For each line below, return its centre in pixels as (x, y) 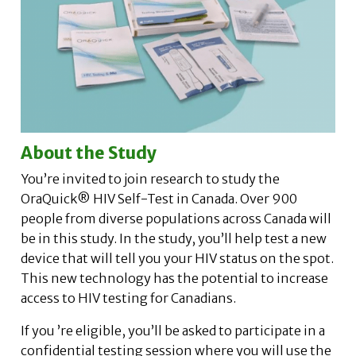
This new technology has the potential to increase (174, 278)
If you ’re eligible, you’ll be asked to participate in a (172, 330)
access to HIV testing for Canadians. (128, 298)
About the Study (88, 153)
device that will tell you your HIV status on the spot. (177, 258)
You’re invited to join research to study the (150, 178)
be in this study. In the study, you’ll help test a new (173, 238)
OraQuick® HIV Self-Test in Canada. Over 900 (159, 198)
